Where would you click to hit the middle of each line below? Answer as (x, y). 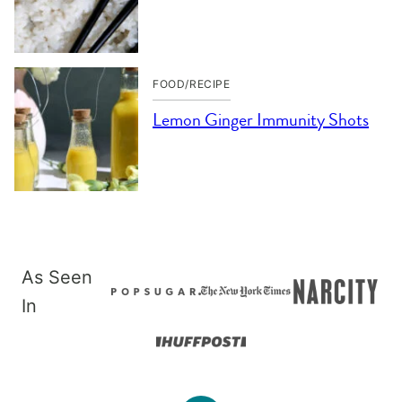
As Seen (57, 277)
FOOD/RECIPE (192, 84)
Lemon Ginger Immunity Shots (261, 120)
